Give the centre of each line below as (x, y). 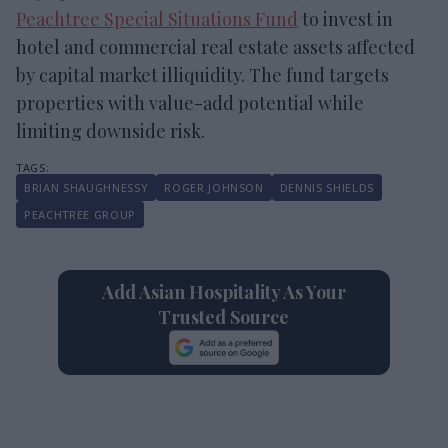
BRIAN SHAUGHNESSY (86, 187)
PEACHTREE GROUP (80, 214)
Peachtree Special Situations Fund (157, 18)
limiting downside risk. (110, 130)
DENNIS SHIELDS (327, 187)
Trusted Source (224, 316)
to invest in (345, 18)
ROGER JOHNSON (214, 187)
